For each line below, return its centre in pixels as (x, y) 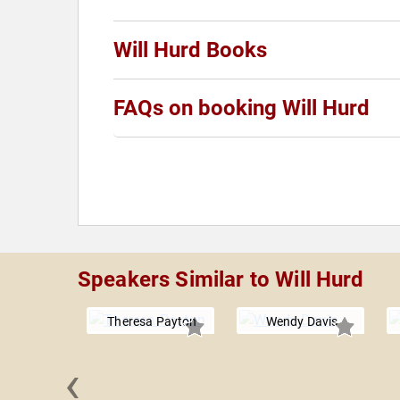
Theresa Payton (152, 322)
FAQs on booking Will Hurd (242, 108)
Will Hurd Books (190, 50)
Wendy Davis (302, 322)
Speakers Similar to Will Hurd (221, 280)
